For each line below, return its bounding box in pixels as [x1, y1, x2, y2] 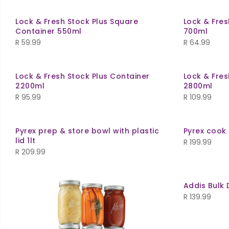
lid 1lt [15, 135, 36, 146]
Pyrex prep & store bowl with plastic [15, 126, 159, 136]
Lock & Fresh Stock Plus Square [15, 16, 138, 27]
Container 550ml [15, 26, 82, 37]
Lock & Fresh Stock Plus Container [15, 71, 150, 82]
